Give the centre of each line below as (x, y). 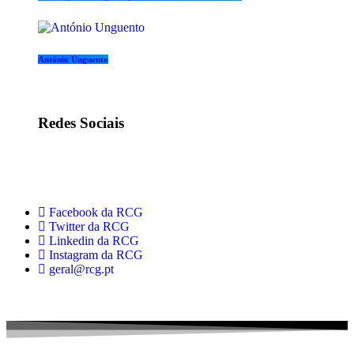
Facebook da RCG (96, 212)
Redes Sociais (81, 123)
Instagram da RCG (96, 254)
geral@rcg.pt (81, 269)
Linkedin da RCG (94, 240)
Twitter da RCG (89, 226)
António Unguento (73, 60)
